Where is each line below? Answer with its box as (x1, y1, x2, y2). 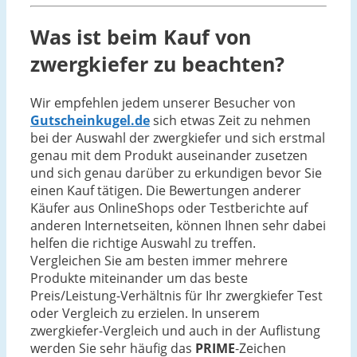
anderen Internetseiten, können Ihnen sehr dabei (30, 217, 326, 235)
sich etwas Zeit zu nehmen (150, 112, 311, 130)
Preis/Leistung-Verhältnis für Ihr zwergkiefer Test (30, 287, 323, 305)
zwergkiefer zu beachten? (30, 50, 284, 78)
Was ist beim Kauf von (30, 23, 251, 51)
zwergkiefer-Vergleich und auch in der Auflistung (30, 322, 320, 340)
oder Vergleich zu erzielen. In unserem (30, 304, 260, 323)
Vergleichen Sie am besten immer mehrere (30, 252, 288, 270)
